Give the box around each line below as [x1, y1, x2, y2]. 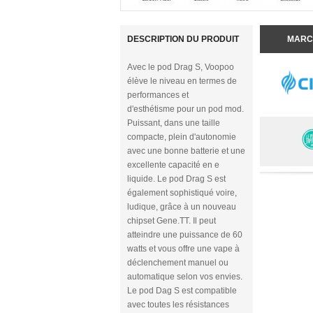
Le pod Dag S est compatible [127, 286, 237, 296]
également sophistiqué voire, [127, 188, 237, 198]
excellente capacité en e [127, 160, 219, 170]
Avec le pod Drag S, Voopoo [127, 62, 234, 72]
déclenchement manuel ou [127, 258, 228, 268]
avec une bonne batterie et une [127, 146, 245, 156]
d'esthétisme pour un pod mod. [127, 104, 244, 114]
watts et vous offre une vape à [127, 244, 240, 254]
